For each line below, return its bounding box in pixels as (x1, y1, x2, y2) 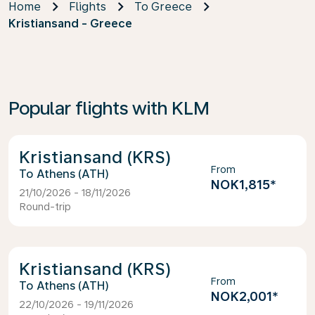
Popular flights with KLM (8, 97, 210, 119)
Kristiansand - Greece (8, 17, 132, 30)
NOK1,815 (210, 177, 270, 192)
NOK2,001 (210, 289, 272, 304)
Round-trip (19, 201, 71, 212)
